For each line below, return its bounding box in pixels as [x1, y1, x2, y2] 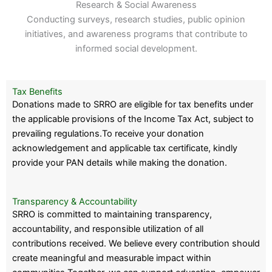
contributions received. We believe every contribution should [12, 238, 260, 250]
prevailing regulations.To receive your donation [12, 127, 204, 139]
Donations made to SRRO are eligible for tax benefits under [12, 98, 253, 110]
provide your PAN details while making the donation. [12, 157, 227, 168]
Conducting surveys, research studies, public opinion [27, 13, 245, 25]
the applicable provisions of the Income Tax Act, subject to [12, 113, 254, 124]
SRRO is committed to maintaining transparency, [12, 209, 212, 220]
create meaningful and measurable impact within [12, 253, 211, 264]
